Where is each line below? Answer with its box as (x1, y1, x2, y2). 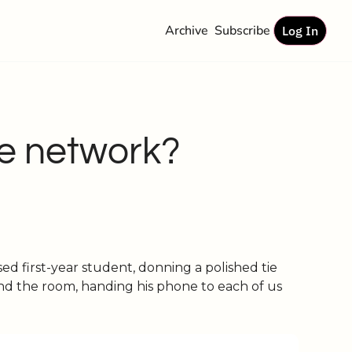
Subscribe (214, 22, 270, 39)
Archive (165, 22, 208, 39)
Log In (282, 23, 318, 38)
